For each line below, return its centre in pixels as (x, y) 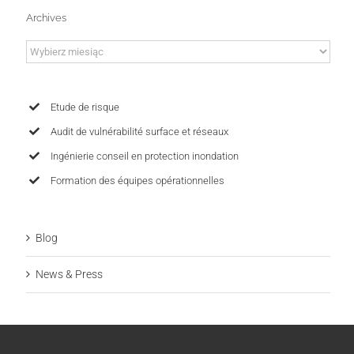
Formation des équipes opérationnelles (137, 180)
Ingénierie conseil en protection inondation (145, 156)
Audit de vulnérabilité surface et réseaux (139, 131)
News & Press (69, 275)
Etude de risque (85, 107)
